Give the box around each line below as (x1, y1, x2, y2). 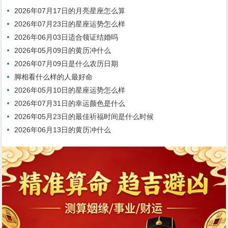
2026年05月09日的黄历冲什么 (14, 46, 111, 55)
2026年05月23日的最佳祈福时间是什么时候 (14, 112, 154, 121)
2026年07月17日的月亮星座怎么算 (14, 7, 126, 15)
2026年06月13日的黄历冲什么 (14, 126, 111, 134)
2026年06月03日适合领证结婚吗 (14, 33, 119, 42)
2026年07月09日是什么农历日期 (14, 60, 119, 68)
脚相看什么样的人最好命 (14, 73, 93, 81)
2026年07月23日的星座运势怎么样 (14, 20, 126, 28)
